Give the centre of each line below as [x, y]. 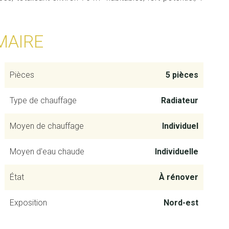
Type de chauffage [43, 100]
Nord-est [181, 203]
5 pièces [182, 75]
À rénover [178, 177]
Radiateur [179, 100]
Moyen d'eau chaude [47, 152]
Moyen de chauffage [47, 126]
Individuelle [176, 152]
